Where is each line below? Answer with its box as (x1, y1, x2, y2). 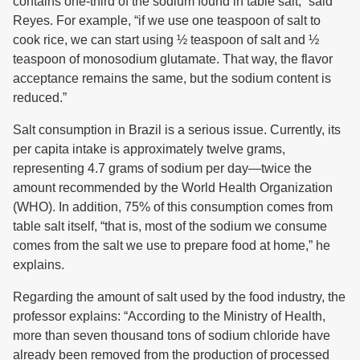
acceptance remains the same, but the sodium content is (13, 72, 331, 86)
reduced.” (13, 91, 67, 105)
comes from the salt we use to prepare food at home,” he (13, 239, 330, 253)
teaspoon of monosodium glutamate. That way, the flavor (13, 52, 333, 67)
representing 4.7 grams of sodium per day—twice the (13, 162, 312, 176)
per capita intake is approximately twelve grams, (13, 142, 285, 157)
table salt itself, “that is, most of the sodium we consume (13, 219, 327, 234)
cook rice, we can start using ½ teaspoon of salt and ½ (13, 33, 319, 47)
